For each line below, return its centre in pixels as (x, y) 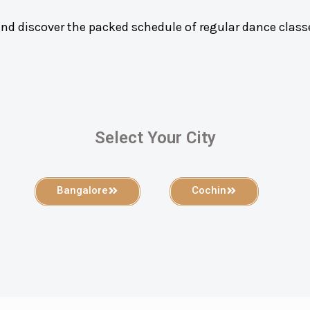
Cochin (209, 191)
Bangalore (82, 191)
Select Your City (155, 138)
